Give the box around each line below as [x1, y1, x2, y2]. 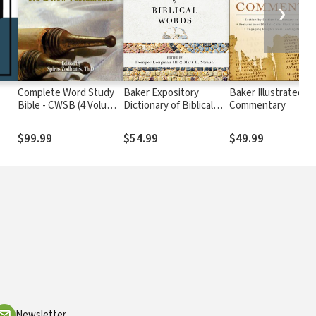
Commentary [229, 98, 286, 114]
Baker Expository [123, 85, 200, 101]
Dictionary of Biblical [123, 98, 214, 114]
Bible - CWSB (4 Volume [18, 98, 121, 114]
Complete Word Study [18, 85, 115, 101]
